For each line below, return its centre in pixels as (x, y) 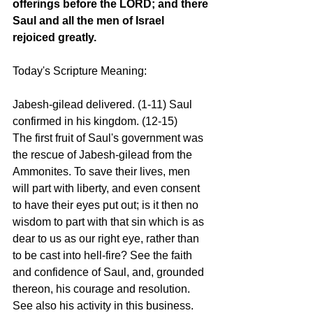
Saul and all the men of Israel (90, 21)
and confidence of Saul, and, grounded (110, 272)
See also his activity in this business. (104, 306)
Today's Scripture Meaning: (80, 71)
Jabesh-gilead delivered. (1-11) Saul (104, 104)
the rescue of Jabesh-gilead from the (104, 155)
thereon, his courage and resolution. (103, 289)
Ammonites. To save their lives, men (103, 172)
